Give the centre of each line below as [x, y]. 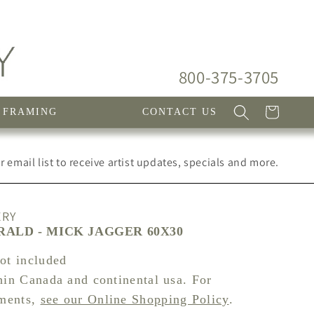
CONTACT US [179, 112]
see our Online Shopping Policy [135, 300]
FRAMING [30, 112]
